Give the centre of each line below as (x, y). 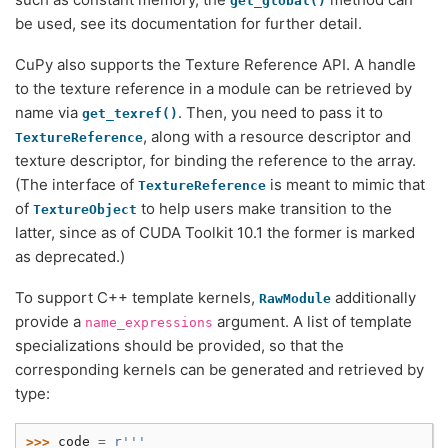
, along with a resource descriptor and (277, 136)
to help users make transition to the (264, 208)
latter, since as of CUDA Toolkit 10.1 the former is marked (215, 232)
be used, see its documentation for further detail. (188, 23)
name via (48, 112)
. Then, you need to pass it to (280, 112)
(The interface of (76, 184)
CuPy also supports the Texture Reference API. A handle (215, 64)
